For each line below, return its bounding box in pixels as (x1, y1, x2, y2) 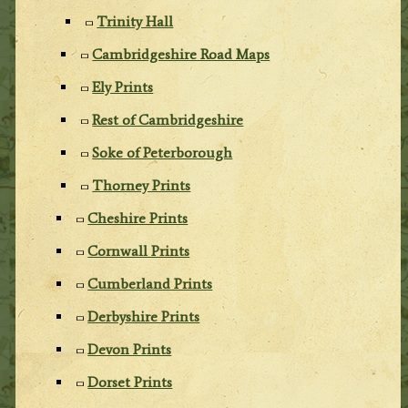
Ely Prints (92, 77, 154, 96)
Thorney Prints (92, 176, 191, 194)
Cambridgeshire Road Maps (92, 45, 270, 63)
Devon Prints (87, 340, 172, 358)
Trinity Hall (97, 12, 174, 30)
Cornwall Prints (87, 241, 190, 260)
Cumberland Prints (87, 274, 213, 292)
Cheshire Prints (87, 209, 189, 227)
